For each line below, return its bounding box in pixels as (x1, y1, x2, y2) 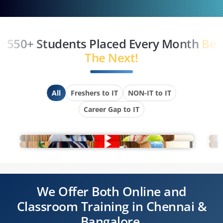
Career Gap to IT (84, 104, 139, 114)
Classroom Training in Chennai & (16, 197, 207, 215)
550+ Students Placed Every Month (6, 35, 202, 52)
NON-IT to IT (128, 88, 171, 98)
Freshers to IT (71, 88, 118, 98)
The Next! (85, 49, 138, 66)
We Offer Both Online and (36, 182, 187, 200)
